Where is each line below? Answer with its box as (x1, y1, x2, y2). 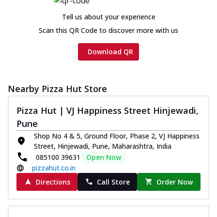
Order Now (156, 177, 193, 186)
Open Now (86, 152, 121, 162)
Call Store (96, 177, 130, 186)
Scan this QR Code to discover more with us (39, 25, 178, 35)
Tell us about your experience (62, 12, 155, 21)
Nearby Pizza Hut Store (8, 82, 107, 94)
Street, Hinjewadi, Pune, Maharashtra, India (34, 141, 171, 151)
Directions (35, 177, 70, 186)
